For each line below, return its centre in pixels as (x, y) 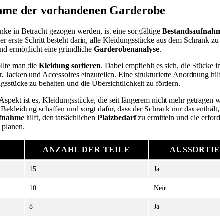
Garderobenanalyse (126, 49)
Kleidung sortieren (70, 65)
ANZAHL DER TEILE (86, 149)
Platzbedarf (117, 117)
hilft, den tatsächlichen (61, 117)
